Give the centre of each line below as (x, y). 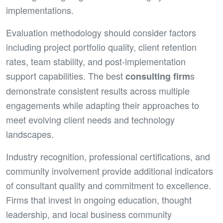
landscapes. (30, 134)
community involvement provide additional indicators (110, 171)
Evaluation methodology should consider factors (101, 32)
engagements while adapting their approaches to (103, 105)
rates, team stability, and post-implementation (96, 61)
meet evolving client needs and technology (90, 119)
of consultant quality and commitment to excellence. (109, 185)
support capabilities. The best (66, 76)
